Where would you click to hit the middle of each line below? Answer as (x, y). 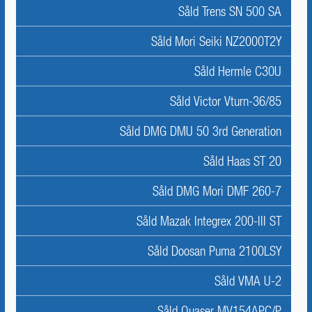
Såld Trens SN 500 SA (230, 11)
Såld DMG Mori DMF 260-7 (217, 191)
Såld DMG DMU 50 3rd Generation (201, 131)
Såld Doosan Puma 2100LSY (214, 251)
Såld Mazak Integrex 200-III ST (209, 221)
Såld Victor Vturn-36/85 (226, 101)
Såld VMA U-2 (248, 281)
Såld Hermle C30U (238, 71)
